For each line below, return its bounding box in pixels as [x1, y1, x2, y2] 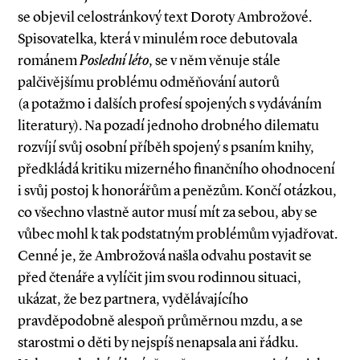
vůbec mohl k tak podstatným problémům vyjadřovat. [18, 225, 337, 243]
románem [18, 51, 80, 69]
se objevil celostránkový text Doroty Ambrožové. [18, 8, 312, 26]
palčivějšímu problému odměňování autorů [18, 73, 280, 91]
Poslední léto [80, 51, 149, 69]
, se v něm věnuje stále [149, 51, 280, 69]
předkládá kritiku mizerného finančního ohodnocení [18, 160, 335, 178]
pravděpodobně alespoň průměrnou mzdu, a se [18, 312, 303, 329]
